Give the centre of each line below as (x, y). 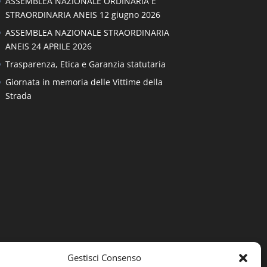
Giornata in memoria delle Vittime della (84, 82)
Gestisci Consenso (104, 257)
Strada (18, 96)
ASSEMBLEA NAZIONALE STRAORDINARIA (87, 33)
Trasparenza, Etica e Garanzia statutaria (85, 64)
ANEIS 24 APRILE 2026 (48, 46)
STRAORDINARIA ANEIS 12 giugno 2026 (83, 15)
